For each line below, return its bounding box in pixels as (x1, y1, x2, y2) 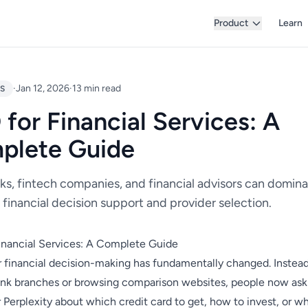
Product (214, 17, 248, 29)
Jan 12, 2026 (16, 82, 69, 94)
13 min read (72, 82, 121, 94)
